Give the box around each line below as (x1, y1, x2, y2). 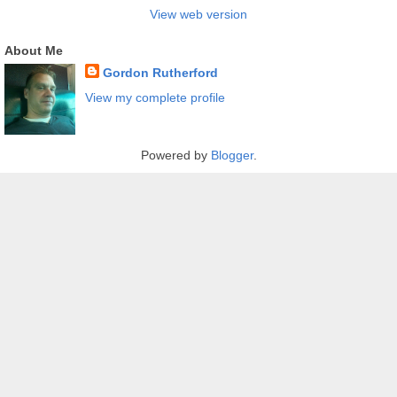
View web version (150, 7, 247, 22)
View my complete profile (84, 90, 225, 105)
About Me (4, 43, 63, 58)
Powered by (140, 147, 211, 162)
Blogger (210, 147, 253, 162)
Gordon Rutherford (102, 66, 218, 81)
